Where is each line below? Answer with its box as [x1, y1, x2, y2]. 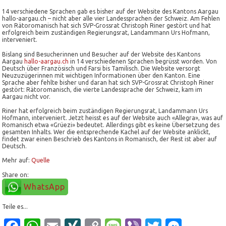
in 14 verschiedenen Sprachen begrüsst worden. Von [69, 58, 217, 65]
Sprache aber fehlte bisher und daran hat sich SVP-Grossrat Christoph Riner [2, 79, 214, 86]
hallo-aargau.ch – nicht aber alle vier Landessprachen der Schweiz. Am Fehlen [2, 15, 220, 22]
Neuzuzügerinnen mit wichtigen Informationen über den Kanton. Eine [2, 72, 201, 79]
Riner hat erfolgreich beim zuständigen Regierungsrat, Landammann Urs [2, 107, 208, 115]
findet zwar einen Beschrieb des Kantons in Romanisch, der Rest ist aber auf [2, 136, 217, 143]
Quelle [31, 157, 50, 164]
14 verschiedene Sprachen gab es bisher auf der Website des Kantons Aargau [2, 8, 219, 15]
